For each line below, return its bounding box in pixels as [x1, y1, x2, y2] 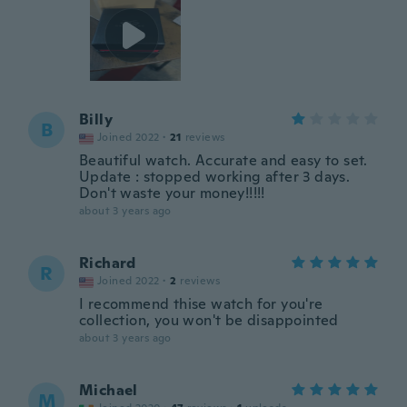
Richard [79, 253, 136, 273]
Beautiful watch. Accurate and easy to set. [79, 151, 368, 170]
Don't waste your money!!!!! [79, 184, 265, 203]
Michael [79, 381, 138, 400]
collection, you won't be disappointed [79, 311, 339, 330]
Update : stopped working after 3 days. [79, 167, 351, 186]
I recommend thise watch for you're [79, 294, 323, 313]
